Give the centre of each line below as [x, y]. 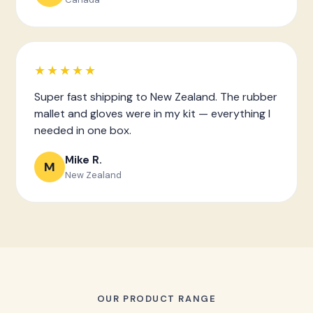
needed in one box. [83, 130]
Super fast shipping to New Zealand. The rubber [156, 97]
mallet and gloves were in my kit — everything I [152, 114]
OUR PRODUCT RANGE [156, 299]
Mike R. [83, 160]
